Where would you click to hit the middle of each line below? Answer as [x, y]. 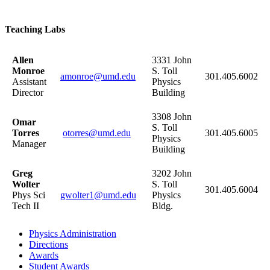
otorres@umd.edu [97, 133]
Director [28, 93]
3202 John [172, 174]
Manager [29, 144]
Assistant [29, 82]
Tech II [26, 206]
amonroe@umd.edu [98, 77]
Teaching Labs [35, 29]
